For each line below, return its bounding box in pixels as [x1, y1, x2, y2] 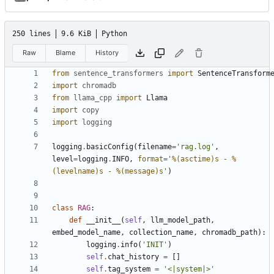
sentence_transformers [73, 69, 163, 78]
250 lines [12, 29, 51, 38]
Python [102, 29, 127, 38]
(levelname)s [52, 167, 103, 176]
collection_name [129, 228, 193, 237]
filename [138, 143, 172, 152]
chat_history [108, 253, 159, 262]
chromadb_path [202, 228, 257, 237]
